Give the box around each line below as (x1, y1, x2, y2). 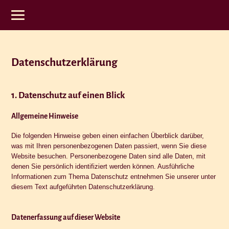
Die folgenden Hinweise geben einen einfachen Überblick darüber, (11, 132, 204, 140)
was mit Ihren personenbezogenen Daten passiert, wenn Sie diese (11, 142, 207, 150)
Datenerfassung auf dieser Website (11, 213, 121, 221)
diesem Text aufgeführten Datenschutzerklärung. (11, 183, 155, 191)
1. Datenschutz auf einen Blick (11, 90, 125, 100)
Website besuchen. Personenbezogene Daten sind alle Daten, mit (11, 152, 206, 160)
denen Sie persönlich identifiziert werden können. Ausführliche (11, 163, 195, 170)
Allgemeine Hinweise (11, 112, 79, 120)
